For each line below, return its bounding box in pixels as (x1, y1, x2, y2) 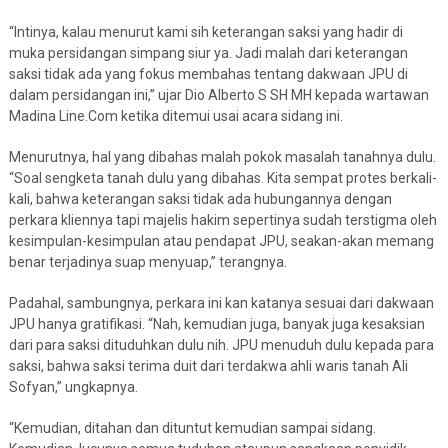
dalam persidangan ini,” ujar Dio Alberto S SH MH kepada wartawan (8, 87, 429, 104)
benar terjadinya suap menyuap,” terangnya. (8, 254, 287, 271)
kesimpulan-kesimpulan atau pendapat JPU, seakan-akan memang (8, 233, 434, 250)
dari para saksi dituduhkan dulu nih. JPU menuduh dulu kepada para (8, 337, 434, 354)
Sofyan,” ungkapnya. (8, 379, 138, 396)
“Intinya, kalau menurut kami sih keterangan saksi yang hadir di (8, 24, 403, 41)
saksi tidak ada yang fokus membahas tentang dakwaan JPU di (8, 66, 408, 83)
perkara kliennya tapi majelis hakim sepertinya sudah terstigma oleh (8, 212, 437, 229)
